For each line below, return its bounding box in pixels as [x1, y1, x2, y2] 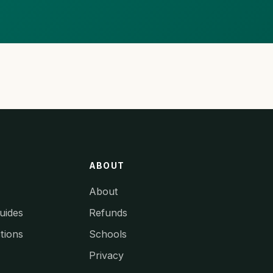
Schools [89, 227, 127, 240]
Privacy [89, 249, 124, 261]
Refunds [89, 206, 128, 219]
